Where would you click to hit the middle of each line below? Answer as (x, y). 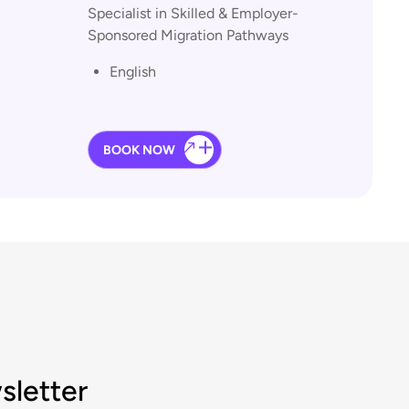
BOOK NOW (139, 150)
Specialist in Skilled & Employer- (193, 13)
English (133, 72)
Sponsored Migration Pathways (188, 35)
